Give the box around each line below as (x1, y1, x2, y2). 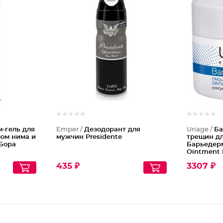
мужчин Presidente (56, 134, 122, 140)
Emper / (56, 126, 84, 133)
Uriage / (187, 126, 215, 133)
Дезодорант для (84, 126, 140, 133)
